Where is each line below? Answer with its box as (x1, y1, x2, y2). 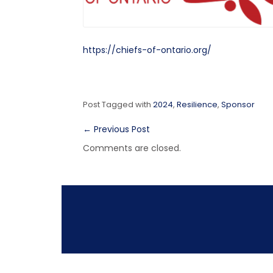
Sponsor (221, 98, 255, 110)
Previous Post (91, 122, 150, 135)
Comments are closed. (82, 141, 181, 154)
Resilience (176, 98, 218, 110)
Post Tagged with (82, 98, 153, 110)
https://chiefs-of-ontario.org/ (82, 43, 211, 56)
